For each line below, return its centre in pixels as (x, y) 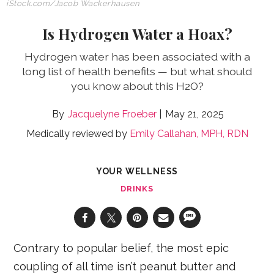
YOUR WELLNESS (137, 172)
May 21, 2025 (194, 114)
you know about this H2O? (137, 86)
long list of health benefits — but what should (137, 72)
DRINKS (137, 189)
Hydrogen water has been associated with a (137, 57)
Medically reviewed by (78, 134)
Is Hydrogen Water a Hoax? (137, 34)
